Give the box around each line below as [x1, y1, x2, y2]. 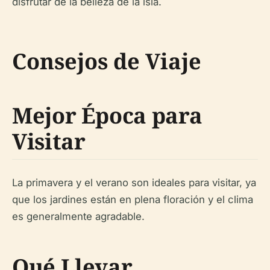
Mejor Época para [12, 100, 202, 130]
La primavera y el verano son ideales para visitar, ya [12, 176, 256, 189]
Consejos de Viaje [12, 46, 201, 76]
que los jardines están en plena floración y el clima [12, 193, 253, 206]
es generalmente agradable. [12, 210, 145, 222]
